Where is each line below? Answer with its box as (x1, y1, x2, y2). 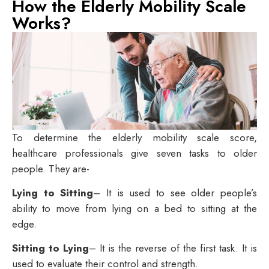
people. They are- (12, 161, 89, 176)
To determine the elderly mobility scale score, (12, 130, 257, 145)
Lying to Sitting (12, 185, 94, 200)
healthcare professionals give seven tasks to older (12, 145, 257, 160)
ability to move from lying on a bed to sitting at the (12, 201, 257, 216)
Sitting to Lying (12, 241, 89, 256)
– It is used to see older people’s (93, 185, 258, 200)
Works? (12, 10, 71, 35)
